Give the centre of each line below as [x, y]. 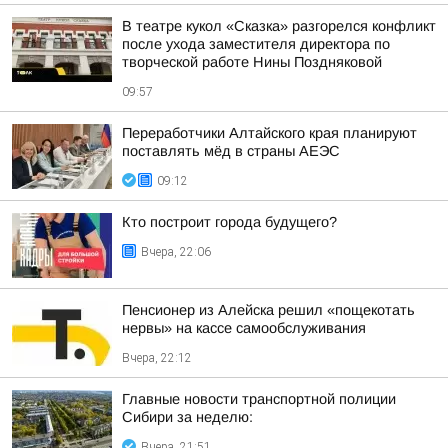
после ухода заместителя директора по [256, 44]
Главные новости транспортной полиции [259, 399]
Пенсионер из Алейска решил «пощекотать [268, 310]
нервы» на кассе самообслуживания [244, 328]
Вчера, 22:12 [157, 358]
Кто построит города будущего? [229, 222]
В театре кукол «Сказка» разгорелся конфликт [279, 26]
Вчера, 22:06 [176, 252]
